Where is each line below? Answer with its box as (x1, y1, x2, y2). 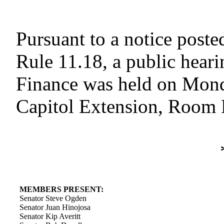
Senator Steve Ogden (19, 194, 87, 202)
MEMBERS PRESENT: (19, 185, 104, 193)
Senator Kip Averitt (19, 212, 81, 220)
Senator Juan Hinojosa (19, 203, 91, 211)
